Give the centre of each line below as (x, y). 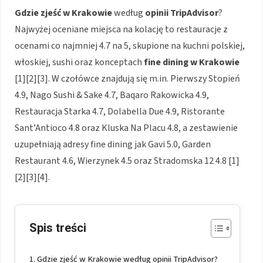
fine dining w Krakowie (192, 62)
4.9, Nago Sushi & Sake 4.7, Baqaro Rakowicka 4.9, (112, 95)
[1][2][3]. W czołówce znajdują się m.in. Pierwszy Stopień (127, 78)
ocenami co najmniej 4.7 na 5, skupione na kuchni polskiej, (130, 45)
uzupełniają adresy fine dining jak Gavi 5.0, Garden (113, 144)
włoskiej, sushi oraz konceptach (79, 62)
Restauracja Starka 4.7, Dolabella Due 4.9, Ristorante (120, 111)
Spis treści (58, 227)
